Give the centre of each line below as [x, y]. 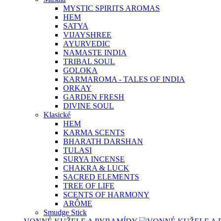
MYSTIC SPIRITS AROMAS [111, 8]
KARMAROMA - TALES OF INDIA [124, 79]
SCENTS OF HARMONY [106, 195]
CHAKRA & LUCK [96, 168]
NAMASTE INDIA [95, 53]
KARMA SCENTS [94, 132]
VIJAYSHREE [87, 35]
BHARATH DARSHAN [103, 141]
